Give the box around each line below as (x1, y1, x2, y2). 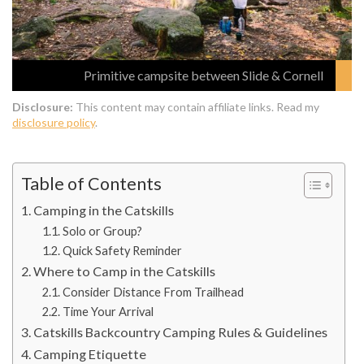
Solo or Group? (62, 224, 142, 239)
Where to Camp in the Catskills (33, 263, 216, 279)
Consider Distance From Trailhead (62, 285, 244, 300)
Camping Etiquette (33, 346, 147, 362)
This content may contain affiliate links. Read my (73, 100, 319, 115)
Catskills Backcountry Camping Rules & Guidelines (33, 324, 328, 340)
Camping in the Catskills (33, 202, 175, 219)
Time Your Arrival (62, 305, 154, 319)
